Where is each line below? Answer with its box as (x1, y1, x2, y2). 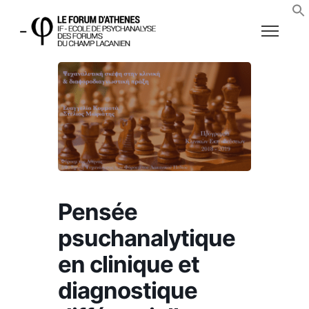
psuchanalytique (58, 223, 235, 252)
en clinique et (58, 250, 199, 278)
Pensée (58, 197, 137, 226)
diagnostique (58, 276, 197, 304)
